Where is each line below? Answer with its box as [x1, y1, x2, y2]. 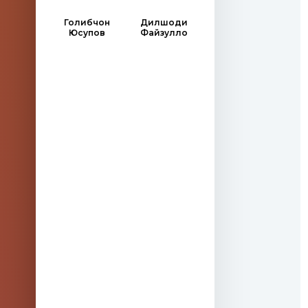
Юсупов [68, 27, 105, 38]
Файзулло [140, 27, 188, 38]
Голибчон [63, 17, 110, 27]
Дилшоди [140, 17, 188, 27]
